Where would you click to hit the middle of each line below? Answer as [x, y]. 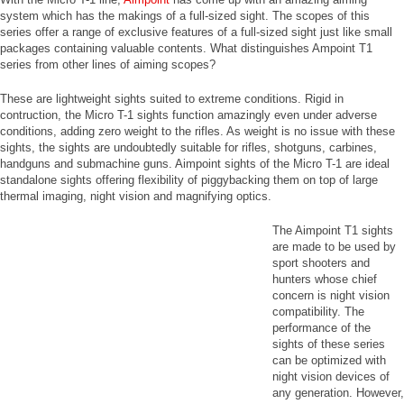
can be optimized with [329, 360]
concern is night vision [331, 295]
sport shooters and [321, 263]
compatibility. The [318, 312]
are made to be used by [334, 247]
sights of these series [329, 344]
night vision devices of [331, 376]
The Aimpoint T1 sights [333, 230]
